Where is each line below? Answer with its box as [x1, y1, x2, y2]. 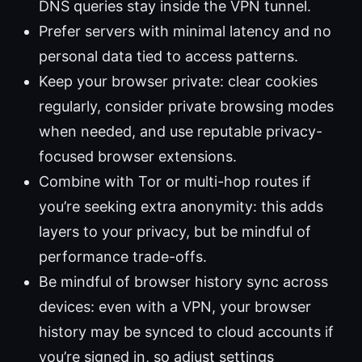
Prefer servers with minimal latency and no [39, 23, 331, 40]
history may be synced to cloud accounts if [39, 323, 334, 341]
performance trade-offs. [39, 248, 207, 266]
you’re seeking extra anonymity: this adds [39, 198, 323, 216]
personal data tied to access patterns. [39, 48, 298, 65]
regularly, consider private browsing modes [39, 98, 334, 116]
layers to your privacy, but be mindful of [39, 223, 311, 241]
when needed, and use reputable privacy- [39, 123, 322, 141]
